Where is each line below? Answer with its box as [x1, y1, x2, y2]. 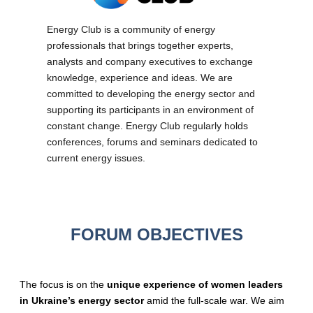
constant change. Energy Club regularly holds [47, 119, 249, 131]
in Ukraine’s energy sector [20, 294, 144, 306]
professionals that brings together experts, [47, 39, 234, 51]
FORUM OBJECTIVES [70, 224, 243, 244]
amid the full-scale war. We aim [144, 294, 284, 306]
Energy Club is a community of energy [47, 23, 216, 35]
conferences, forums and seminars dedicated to [47, 136, 259, 147]
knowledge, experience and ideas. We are [47, 71, 233, 83]
